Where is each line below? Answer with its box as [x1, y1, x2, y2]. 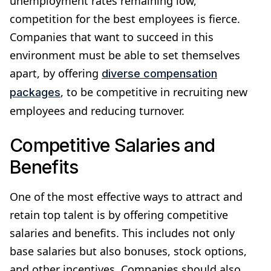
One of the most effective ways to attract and [10, 189, 243, 204]
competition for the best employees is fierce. [10, 11, 240, 26]
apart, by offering [10, 65, 102, 80]
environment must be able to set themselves [10, 47, 240, 62]
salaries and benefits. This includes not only [10, 225, 235, 240]
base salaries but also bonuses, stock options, [10, 243, 247, 258]
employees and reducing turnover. [10, 103, 184, 118]
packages [10, 85, 60, 99]
